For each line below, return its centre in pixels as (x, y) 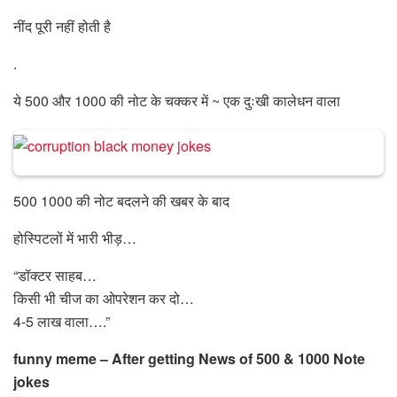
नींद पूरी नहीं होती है (62, 26)
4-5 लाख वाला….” (62, 321)
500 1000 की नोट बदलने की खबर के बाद (121, 200)
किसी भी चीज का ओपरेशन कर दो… (104, 298)
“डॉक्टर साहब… (55, 275)
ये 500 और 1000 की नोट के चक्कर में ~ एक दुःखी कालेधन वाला (177, 100)
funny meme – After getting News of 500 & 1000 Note (189, 358)
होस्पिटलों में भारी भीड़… (75, 237)
